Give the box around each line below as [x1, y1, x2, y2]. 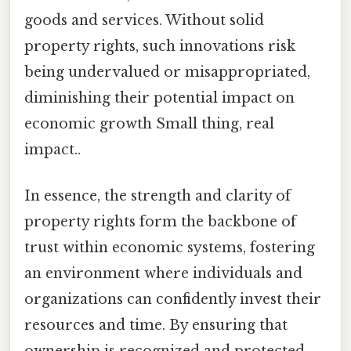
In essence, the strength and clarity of [24, 187, 291, 205]
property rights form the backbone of [24, 213, 296, 231]
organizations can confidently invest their [24, 291, 321, 309]
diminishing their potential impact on [24, 89, 295, 107]
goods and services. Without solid [24, 11, 264, 29]
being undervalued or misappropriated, [24, 63, 310, 81]
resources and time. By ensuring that [24, 317, 288, 335]
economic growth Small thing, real [24, 114, 274, 132]
